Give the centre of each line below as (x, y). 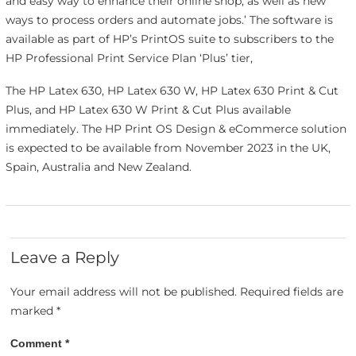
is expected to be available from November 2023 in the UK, (168, 147)
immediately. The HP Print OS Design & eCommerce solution (176, 128)
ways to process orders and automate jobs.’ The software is (169, 19)
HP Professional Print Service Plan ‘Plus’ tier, (129, 58)
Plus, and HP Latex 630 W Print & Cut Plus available (148, 109)
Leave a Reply (65, 258)
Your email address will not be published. (124, 292)
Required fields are (292, 292)
